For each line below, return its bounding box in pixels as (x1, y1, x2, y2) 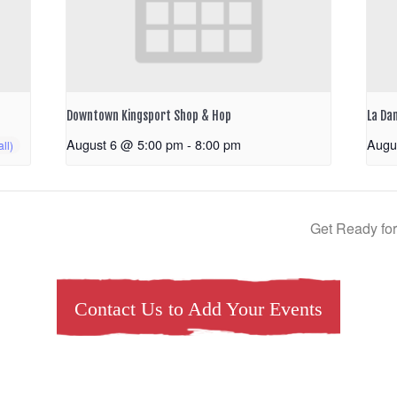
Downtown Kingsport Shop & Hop (66, 108, 232, 124)
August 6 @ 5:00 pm (66, 135, 184, 154)
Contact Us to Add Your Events (74, 298, 323, 321)
